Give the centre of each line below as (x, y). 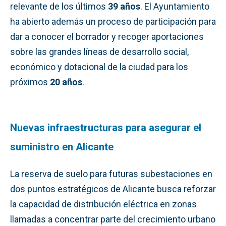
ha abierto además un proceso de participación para (113, 21)
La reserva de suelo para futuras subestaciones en (111, 174)
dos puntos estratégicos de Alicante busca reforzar (113, 189)
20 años (66, 82)
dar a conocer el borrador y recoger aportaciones (107, 36)
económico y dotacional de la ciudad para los (99, 67)
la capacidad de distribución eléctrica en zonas (103, 204)
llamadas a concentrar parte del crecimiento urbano (113, 219)
